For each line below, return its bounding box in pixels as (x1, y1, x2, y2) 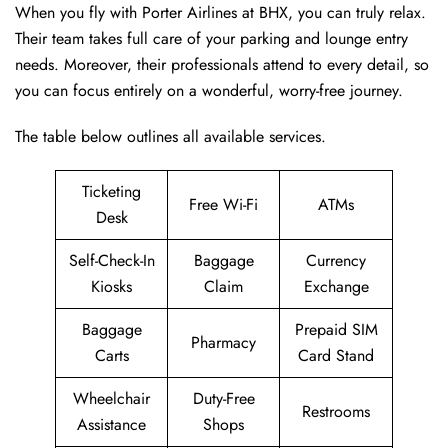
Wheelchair (73, 387, 150, 411)
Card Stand (298, 344, 374, 368)
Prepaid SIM (294, 318, 378, 342)
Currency (306, 249, 366, 273)
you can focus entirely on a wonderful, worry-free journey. (15, 79, 408, 103)
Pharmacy (191, 331, 256, 355)
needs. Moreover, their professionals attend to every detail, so (15, 53, 429, 77)
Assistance (77, 413, 146, 437)
